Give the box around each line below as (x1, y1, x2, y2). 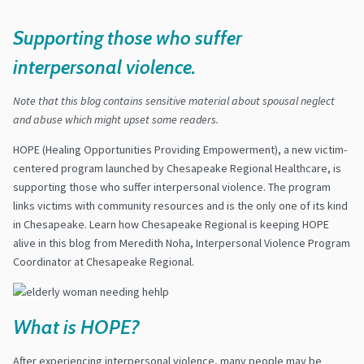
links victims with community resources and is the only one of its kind (13, 198, 348, 214)
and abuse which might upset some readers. (13, 112, 219, 128)
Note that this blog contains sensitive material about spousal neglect (13, 93, 335, 109)
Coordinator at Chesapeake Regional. (13, 254, 194, 270)
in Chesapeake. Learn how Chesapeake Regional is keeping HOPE (13, 217, 329, 232)
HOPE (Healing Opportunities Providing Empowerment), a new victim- (13, 142, 347, 158)
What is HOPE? (13, 315, 140, 340)
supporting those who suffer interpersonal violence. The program (13, 180, 331, 195)
